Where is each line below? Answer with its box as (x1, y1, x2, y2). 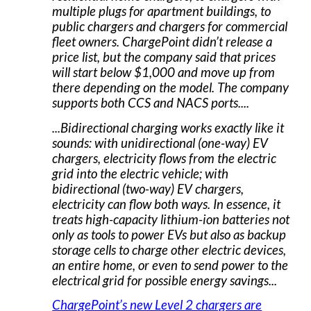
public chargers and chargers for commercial (52, 19, 288, 35)
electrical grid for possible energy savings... (52, 272, 278, 288)
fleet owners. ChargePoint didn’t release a (52, 34, 273, 50)
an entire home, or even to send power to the (52, 257, 289, 273)
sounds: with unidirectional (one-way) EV (52, 135, 269, 151)
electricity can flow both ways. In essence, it (52, 196, 281, 212)
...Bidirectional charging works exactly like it (52, 119, 285, 135)
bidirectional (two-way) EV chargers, (52, 180, 244, 196)
